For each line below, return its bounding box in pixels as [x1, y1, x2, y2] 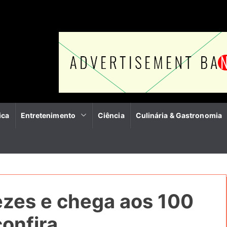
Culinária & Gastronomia [135, 111, 222, 120]
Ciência [97, 111, 125, 120]
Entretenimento [20, 111, 75, 120]
